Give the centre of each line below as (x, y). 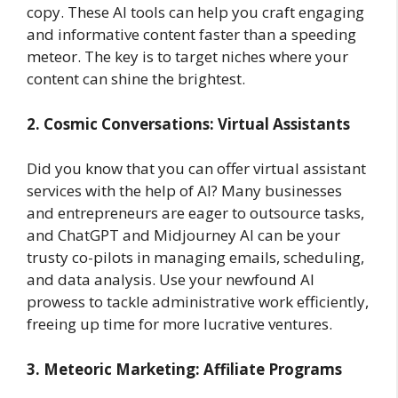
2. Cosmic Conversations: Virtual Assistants (188, 123)
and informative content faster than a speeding (191, 35)
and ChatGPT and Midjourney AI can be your (183, 235)
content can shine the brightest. (136, 79)
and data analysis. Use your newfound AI (171, 280)
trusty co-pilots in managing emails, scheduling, (195, 258)
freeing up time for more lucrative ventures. (179, 324)
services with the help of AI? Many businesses (184, 191)
